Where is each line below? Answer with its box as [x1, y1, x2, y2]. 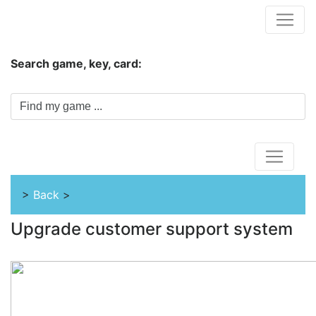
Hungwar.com [11, 11, 103, 28]
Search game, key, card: [11, 56, 142, 71]
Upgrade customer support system [11, 219, 293, 239]
